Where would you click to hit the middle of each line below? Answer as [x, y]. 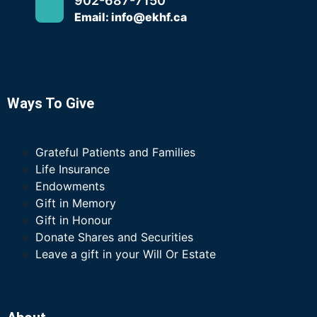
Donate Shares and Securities [114, 237]
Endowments [70, 186]
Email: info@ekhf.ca [131, 17]
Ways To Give [51, 103]
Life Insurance [73, 169]
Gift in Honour [74, 220]
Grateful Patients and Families [115, 152]
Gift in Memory [76, 203]
